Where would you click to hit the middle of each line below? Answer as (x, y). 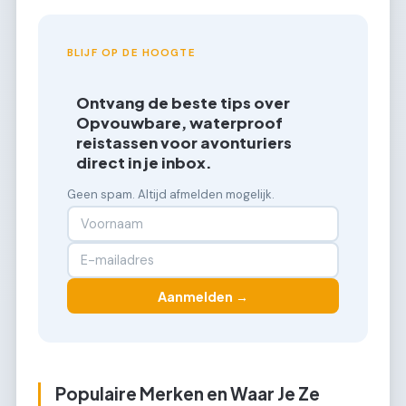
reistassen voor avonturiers (184, 142)
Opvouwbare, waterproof (180, 122)
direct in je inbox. (145, 162)
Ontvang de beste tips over (184, 102)
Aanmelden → (203, 296)
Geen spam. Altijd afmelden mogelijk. (171, 194)
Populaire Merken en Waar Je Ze (188, 393)
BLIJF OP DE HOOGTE (131, 53)
